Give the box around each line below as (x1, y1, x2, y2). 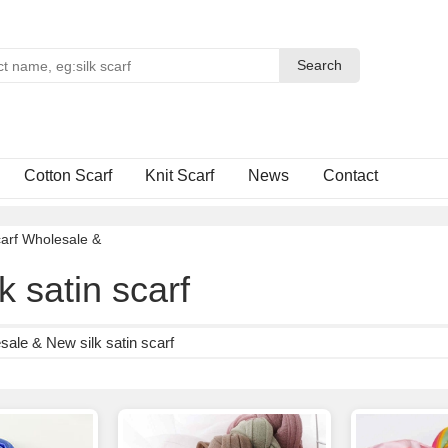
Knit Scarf (145, 167, 215, 184)
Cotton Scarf (23, 167, 112, 184)
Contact (323, 167, 379, 184)
